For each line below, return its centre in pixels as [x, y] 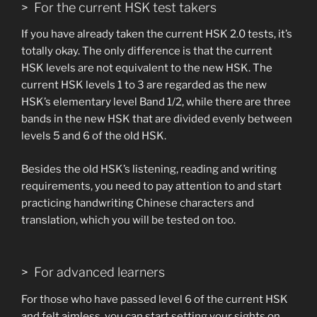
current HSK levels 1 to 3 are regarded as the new [144, 85]
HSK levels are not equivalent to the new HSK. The [147, 68]
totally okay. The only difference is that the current [147, 51]
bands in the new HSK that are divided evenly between [157, 119]
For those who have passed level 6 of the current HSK [155, 299]
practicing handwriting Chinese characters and [138, 203]
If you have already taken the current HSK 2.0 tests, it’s [157, 34]
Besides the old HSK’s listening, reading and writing [149, 169]
